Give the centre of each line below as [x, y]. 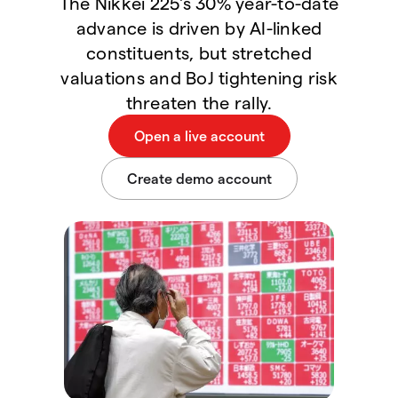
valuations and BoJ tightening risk [199, 77]
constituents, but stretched [199, 52]
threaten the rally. [199, 102]
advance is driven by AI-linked [199, 28]
